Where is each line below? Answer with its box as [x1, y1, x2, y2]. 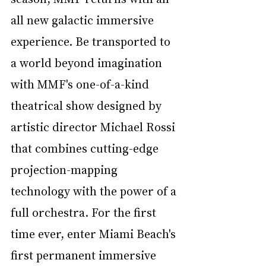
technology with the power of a [11, 182, 179, 198]
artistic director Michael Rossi [11, 118, 178, 134]
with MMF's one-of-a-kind [11, 75, 152, 91]
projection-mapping [11, 161, 121, 177]
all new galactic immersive [11, 11, 157, 27]
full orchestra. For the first [11, 204, 159, 220]
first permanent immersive [11, 246, 159, 262]
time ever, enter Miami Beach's [11, 225, 179, 241]
